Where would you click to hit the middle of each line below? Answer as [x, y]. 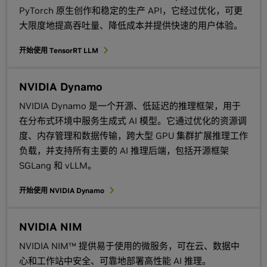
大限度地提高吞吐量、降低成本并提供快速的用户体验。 [131, 26]
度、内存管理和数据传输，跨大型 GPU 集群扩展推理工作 [133, 136]
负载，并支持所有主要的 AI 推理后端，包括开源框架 [124, 151]
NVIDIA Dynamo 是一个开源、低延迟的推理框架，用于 [130, 106]
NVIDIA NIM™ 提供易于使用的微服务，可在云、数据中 [129, 246]
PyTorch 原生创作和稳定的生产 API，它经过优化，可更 [131, 11]
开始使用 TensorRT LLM [59, 51]
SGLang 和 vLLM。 [58, 166]
